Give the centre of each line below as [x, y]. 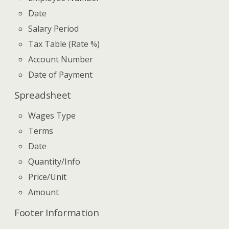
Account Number [61, 60]
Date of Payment [61, 75]
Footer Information [57, 213]
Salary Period [54, 29]
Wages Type [52, 116]
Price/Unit [48, 177]
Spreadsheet [43, 95]
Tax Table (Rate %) [64, 44]
